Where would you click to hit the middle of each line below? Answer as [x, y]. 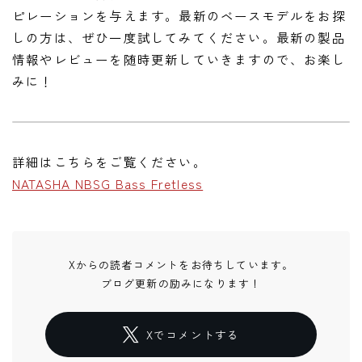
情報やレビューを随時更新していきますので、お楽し [179, 59]
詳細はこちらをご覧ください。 [109, 162]
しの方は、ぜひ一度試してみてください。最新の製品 [179, 38]
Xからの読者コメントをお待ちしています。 [181, 265]
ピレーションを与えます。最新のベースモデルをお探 [179, 16]
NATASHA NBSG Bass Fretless [108, 184]
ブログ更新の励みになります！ [181, 284]
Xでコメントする [193, 334]
